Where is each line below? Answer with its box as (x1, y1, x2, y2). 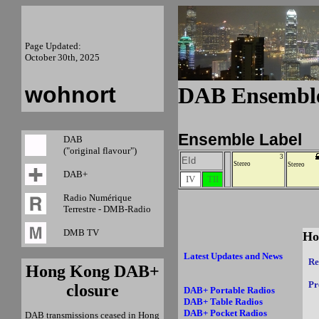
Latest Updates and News (184, 251, 283, 261)
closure (66, 281, 119, 300)
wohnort (25, 82, 116, 108)
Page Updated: (25, 41, 81, 51)
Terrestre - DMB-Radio (63, 204, 151, 214)
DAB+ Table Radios (184, 296, 263, 307)
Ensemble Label (178, 130, 302, 149)
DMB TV (63, 227, 99, 238)
